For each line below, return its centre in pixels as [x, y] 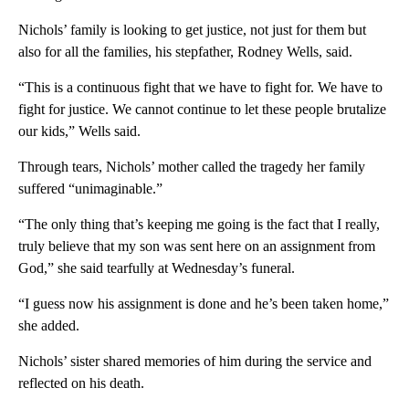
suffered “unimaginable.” [90, 189]
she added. [49, 326]
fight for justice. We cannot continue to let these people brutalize [202, 110]
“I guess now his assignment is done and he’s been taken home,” [204, 304]
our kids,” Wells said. [79, 131]
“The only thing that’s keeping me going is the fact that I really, [199, 225]
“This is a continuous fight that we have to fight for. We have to [200, 88]
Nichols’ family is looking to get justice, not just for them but [192, 30]
